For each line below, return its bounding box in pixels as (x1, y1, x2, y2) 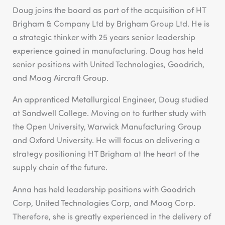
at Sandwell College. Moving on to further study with (13, 107, 206, 119)
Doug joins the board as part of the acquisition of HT (13, 5, 206, 16)
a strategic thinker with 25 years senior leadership (13, 32, 196, 43)
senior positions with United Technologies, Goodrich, (13, 59, 205, 70)
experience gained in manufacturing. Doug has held (13, 45, 204, 56)
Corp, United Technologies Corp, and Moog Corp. (13, 197, 196, 208)
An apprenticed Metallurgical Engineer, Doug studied (13, 94, 209, 105)
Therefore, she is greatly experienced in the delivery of (13, 210, 211, 221)
